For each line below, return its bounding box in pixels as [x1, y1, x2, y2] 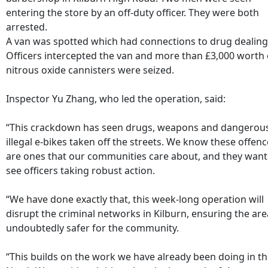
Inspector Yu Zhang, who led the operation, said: [6, 92, 226, 105]
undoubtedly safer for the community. [6, 221, 179, 234]
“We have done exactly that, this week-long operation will [6, 192, 264, 206]
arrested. [6, 20, 47, 33]
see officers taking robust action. [6, 163, 155, 177]
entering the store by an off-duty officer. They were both [6, 5, 259, 19]
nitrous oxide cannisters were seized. [6, 63, 174, 77]
